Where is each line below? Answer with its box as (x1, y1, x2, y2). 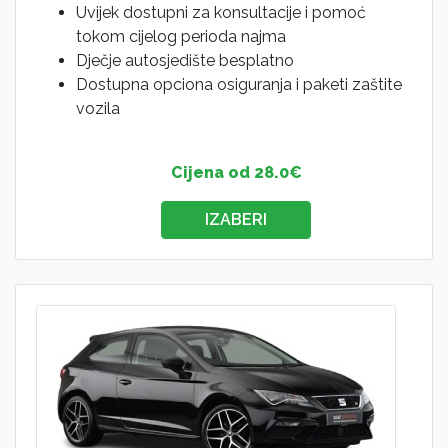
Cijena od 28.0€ (170, 163, 302, 182)
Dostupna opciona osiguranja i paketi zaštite (76, 75, 402, 94)
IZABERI (205, 210, 267, 229)
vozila (76, 99, 120, 118)
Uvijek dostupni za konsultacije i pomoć (76, 3, 366, 22)
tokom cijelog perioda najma (76, 27, 286, 46)
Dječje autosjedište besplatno (76, 51, 294, 70)
